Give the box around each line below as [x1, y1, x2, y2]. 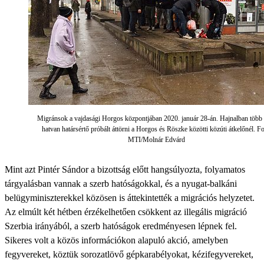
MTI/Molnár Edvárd [128, 136, 185, 144]
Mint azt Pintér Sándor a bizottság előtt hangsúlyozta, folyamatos [5, 164, 245, 174]
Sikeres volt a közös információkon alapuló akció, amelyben [5, 235, 228, 245]
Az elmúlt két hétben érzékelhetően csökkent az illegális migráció [5, 207, 247, 217]
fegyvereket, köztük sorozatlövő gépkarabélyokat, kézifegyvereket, [5, 249, 253, 259]
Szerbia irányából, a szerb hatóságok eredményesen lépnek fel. [5, 221, 237, 231]
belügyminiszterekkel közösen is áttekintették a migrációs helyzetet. [5, 193, 255, 203]
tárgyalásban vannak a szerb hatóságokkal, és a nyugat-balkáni [5, 179, 237, 189]
